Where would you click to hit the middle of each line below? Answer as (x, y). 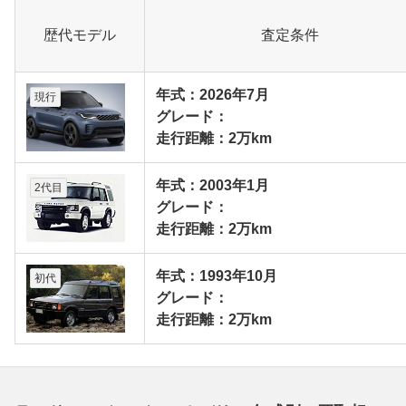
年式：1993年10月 (217, 275)
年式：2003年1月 (213, 185)
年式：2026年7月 (213, 94)
